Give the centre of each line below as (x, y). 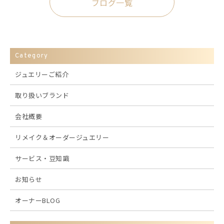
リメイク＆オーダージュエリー (62, 137)
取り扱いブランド (42, 95)
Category (32, 56)
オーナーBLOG (37, 200)
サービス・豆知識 (42, 158)
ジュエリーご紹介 (42, 74)
